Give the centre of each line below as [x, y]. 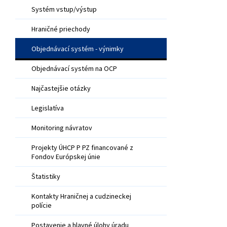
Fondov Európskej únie [66, 156]
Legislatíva [48, 108]
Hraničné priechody [61, 29]
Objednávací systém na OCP [74, 68]
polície [42, 205]
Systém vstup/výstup [64, 9]
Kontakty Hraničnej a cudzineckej [81, 196]
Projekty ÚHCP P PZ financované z [82, 147]
